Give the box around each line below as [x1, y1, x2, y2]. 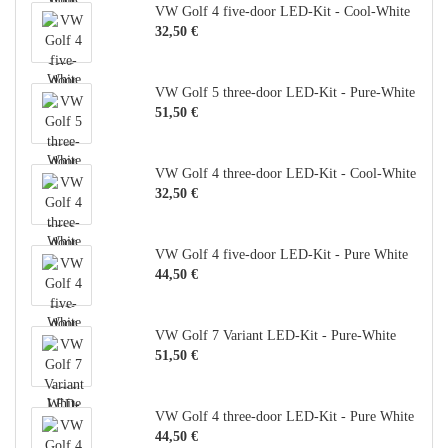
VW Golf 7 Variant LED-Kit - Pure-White [154, 328, 396, 343]
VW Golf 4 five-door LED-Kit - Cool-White [154, 4, 410, 19]
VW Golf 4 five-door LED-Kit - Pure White [154, 247, 408, 262]
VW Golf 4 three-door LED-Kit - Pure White [154, 409, 414, 424]
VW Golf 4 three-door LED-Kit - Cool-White [154, 166, 416, 181]
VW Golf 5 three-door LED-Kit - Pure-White [154, 85, 415, 100]
